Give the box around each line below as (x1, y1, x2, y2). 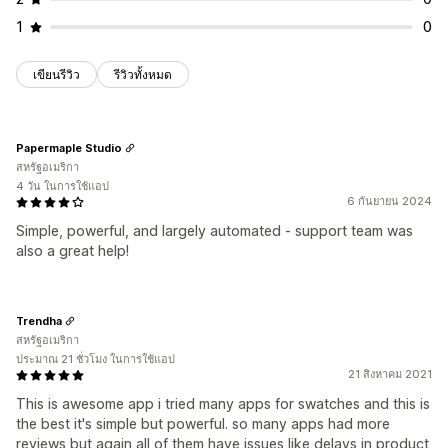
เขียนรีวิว (33, 67, 80, 83)
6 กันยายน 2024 (347, 194, 432, 209)
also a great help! (16, 242, 129, 260)
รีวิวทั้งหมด (114, 67, 172, 83)
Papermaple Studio (16, 140, 122, 155)
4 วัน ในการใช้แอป (16, 179, 109, 194)
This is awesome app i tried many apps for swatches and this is (16, 395, 430, 413)
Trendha (16, 313, 62, 328)
